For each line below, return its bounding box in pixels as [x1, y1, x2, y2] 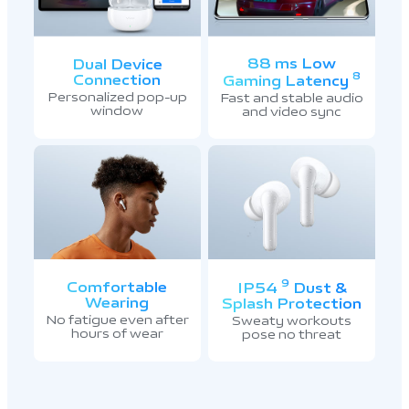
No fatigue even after [45, 308, 189, 331]
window [90, 99, 144, 122]
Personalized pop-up [47, 85, 187, 109]
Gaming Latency [223, 69, 353, 94]
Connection [73, 68, 162, 92]
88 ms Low [247, 51, 337, 76]
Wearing [85, 291, 150, 316]
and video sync [242, 100, 342, 123]
